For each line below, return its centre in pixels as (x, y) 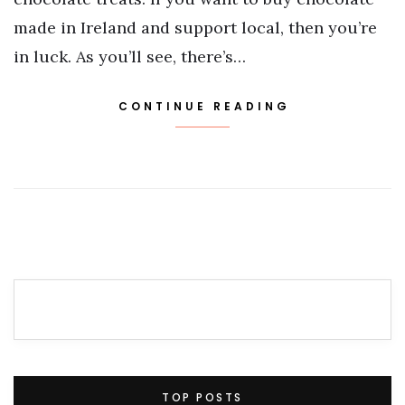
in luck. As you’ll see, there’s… (130, 56)
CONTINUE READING (204, 106)
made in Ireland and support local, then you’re (195, 27)
